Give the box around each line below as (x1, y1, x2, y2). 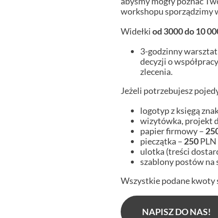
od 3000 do (152, 26, 194, 37)
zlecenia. (140, 66, 173, 77)
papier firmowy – (140, 126, 205, 137)
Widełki (120, 26, 152, 37)
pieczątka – (140, 136, 184, 147)
